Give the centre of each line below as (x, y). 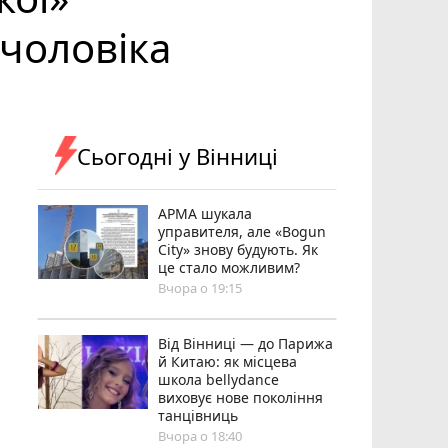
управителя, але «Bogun (242, 231)
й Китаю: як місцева (228, 361)
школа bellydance (219, 379)
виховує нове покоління (241, 397)
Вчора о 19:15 (200, 287)
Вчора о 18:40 (200, 435)
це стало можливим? (229, 267)
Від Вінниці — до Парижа (246, 343)
